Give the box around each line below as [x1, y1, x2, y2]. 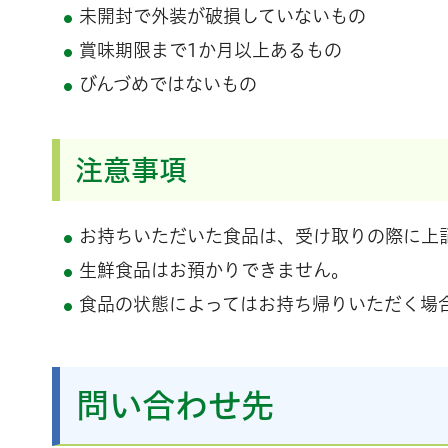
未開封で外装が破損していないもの [79, 7, 366, 26]
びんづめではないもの [79, 75, 257, 94]
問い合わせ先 [76, 389, 274, 423]
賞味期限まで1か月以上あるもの [79, 41, 342, 60]
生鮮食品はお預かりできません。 [79, 261, 349, 280]
